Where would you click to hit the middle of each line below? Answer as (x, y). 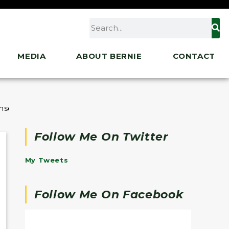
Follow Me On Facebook (109, 194)
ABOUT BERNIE (109, 56)
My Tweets (47, 160)
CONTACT (194, 56)
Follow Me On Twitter (101, 137)
